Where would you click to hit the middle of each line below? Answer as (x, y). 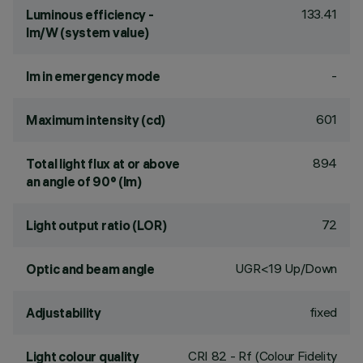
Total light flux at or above (103, 164)
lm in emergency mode (93, 76)
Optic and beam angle (90, 269)
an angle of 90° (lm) (84, 181)
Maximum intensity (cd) (96, 120)
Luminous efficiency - (90, 15)
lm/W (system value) (88, 32)
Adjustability (64, 313)
